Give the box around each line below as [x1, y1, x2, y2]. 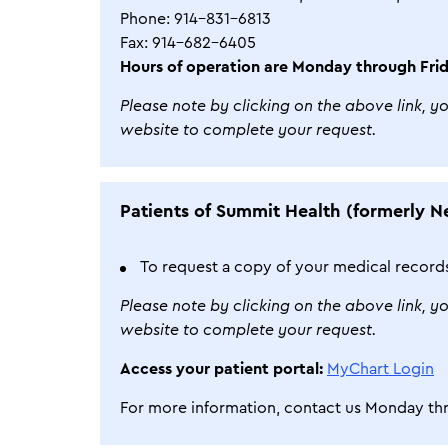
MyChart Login [327, 361, 434, 377]
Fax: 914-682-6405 [120, 35, 256, 51]
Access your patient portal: [120, 361, 327, 377]
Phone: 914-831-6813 [120, 11, 271, 27]
